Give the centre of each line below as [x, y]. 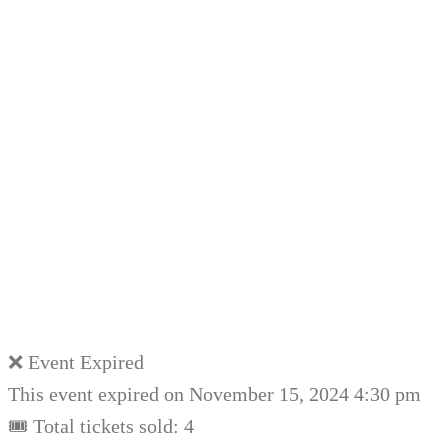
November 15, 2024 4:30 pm [305, 394]
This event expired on [98, 394]
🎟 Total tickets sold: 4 [101, 426]
